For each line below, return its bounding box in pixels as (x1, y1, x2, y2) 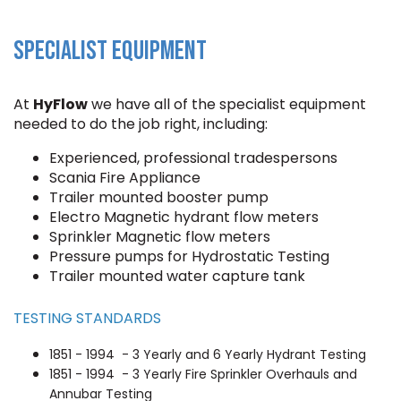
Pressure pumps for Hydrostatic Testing (49, 246, 329, 267)
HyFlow (33, 94, 88, 115)
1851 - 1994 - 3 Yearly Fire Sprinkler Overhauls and (49, 365, 357, 383)
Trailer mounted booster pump (49, 187, 269, 208)
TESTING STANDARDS (13, 308, 161, 328)
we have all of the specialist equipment (88, 94, 366, 115)
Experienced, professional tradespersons (49, 148, 337, 168)
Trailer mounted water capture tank (49, 266, 305, 286)
